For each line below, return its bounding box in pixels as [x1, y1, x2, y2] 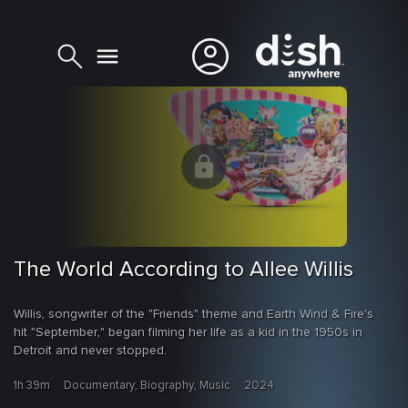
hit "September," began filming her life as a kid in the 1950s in [14, 326, 362, 340]
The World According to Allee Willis [14, 259, 353, 281]
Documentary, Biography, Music [64, 380, 230, 393]
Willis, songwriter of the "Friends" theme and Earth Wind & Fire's [14, 308, 373, 321]
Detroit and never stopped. [14, 344, 167, 358]
